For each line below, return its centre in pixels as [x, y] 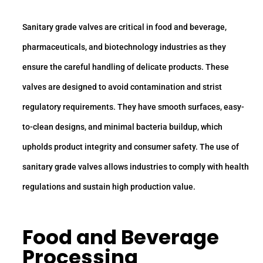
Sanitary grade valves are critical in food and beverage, [124, 27]
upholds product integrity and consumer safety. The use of [131, 147]
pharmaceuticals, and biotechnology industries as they [124, 47]
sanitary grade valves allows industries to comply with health [136, 167]
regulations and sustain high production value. [109, 187]
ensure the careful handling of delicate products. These [126, 67]
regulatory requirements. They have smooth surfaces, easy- [133, 107]
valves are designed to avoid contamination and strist [122, 87]
